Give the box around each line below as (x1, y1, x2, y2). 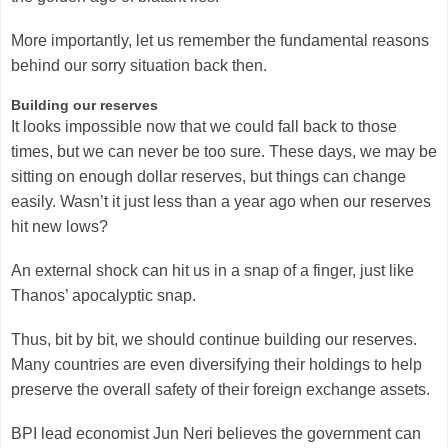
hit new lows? (11, 217, 108, 235)
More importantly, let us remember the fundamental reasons (11, 31, 429, 49)
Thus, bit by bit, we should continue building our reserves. (11, 330, 417, 348)
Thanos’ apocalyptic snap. (11, 286, 196, 304)
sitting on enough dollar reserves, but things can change (11, 167, 406, 185)
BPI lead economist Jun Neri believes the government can (11, 424, 421, 442)
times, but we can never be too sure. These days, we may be (11, 142, 437, 160)
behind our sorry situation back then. (11, 56, 267, 74)
